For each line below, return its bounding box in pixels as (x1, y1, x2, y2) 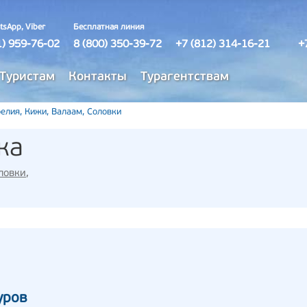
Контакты (69, 71, 127, 84)
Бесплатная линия (73, 23, 145, 32)
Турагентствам (140, 71, 229, 84)
